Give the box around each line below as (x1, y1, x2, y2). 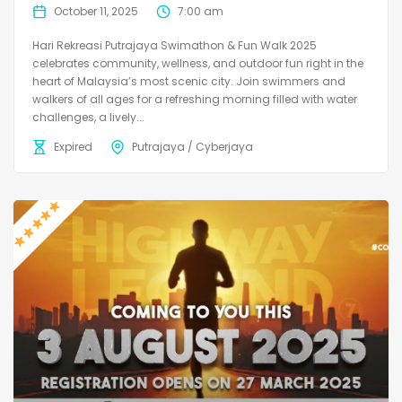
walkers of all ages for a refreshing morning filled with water (32, 91, 357, 107)
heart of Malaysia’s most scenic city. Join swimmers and (32, 73, 345, 89)
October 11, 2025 (54, 3, 138, 19)
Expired (54, 138, 92, 154)
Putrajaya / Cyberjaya (132, 138, 253, 154)
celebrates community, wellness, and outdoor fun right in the (32, 55, 363, 71)
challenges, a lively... (32, 109, 144, 125)
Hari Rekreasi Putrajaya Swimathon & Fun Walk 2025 (32, 37, 317, 53)
